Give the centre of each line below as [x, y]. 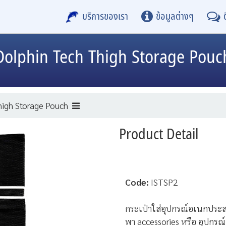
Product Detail [159, 135]
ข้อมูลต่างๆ [175, 17]
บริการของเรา [105, 17]
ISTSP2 [164, 182]
